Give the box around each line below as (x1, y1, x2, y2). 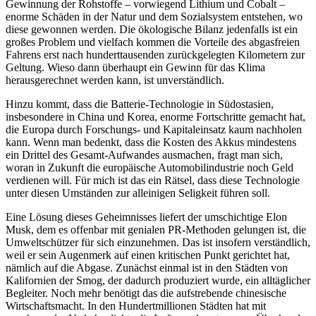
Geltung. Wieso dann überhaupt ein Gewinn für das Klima (6, 61, 265, 73)
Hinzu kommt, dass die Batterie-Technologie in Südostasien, (6, 97, 274, 110)
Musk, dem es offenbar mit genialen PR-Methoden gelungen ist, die (6, 223, 306, 236)
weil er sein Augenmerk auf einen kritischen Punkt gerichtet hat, (6, 248, 290, 261)
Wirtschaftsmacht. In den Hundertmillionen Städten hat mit (6, 299, 266, 312)
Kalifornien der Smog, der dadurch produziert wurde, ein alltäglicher (6, 274, 310, 286)
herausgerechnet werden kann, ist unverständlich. (6, 73, 224, 86)
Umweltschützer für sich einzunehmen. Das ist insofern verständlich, (6, 236, 310, 248)
